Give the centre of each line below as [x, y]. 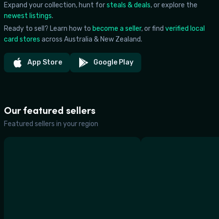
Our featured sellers [50, 110]
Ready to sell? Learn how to [47, 29]
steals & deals [129, 5]
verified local [185, 29]
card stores [22, 39]
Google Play [113, 62]
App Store [45, 62]
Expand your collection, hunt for [55, 5]
